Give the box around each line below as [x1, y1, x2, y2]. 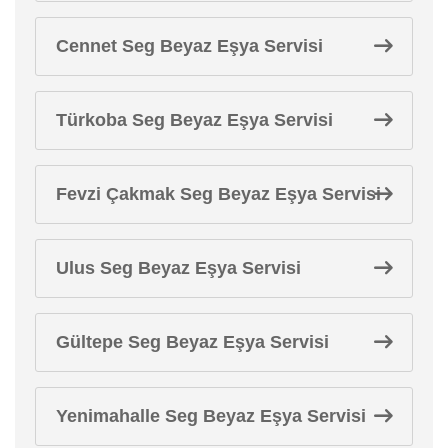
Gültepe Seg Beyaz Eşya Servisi [56, 331, 329, 352]
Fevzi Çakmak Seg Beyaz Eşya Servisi [56, 183, 381, 204]
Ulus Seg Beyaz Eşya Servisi [56, 257, 301, 278]
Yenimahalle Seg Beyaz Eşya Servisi [56, 405, 366, 426]
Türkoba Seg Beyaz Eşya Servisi [56, 109, 333, 130]
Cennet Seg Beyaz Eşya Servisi [56, 35, 323, 56]
